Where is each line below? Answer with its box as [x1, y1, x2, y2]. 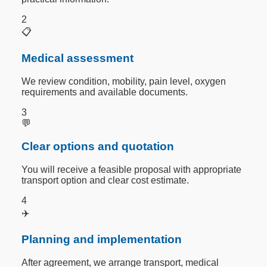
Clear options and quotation [21, 139, 175, 153]
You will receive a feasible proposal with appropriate [21, 164, 242, 175]
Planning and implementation [21, 233, 182, 246]
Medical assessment [21, 52, 134, 65]
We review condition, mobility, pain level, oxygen [21, 76, 226, 87]
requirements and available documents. [21, 87, 188, 98]
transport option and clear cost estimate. [21, 175, 190, 185]
